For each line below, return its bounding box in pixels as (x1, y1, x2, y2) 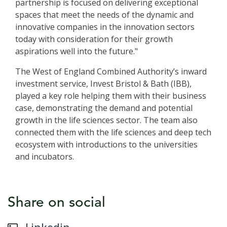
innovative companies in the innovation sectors (15, 21, 195, 33)
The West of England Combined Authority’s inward (15, 66, 207, 78)
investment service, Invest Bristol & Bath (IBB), (15, 78, 192, 90)
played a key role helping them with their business (15, 90, 206, 102)
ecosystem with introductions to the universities (15, 139, 198, 150)
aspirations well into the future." (15, 46, 138, 57)
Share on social (8, 196, 105, 211)
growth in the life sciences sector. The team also (15, 115, 198, 126)
